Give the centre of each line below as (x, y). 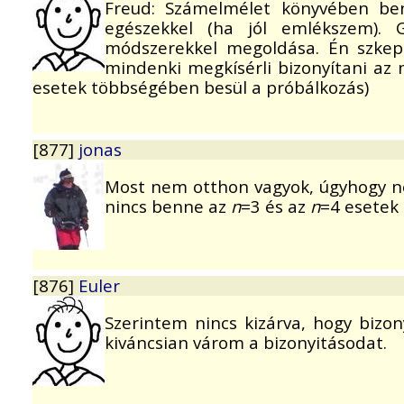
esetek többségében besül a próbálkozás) (201, 87)
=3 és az (275, 206)
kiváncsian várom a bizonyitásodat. (246, 342)
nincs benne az (168, 206)
